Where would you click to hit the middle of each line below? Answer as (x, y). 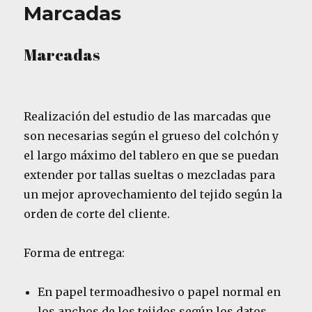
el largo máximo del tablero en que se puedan (151, 156)
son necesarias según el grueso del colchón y (151, 136)
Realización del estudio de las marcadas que (148, 117)
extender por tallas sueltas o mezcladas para (150, 175)
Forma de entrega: (75, 253)
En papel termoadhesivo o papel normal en (159, 292)
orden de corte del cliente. (97, 214)
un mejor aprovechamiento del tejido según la (153, 195)
